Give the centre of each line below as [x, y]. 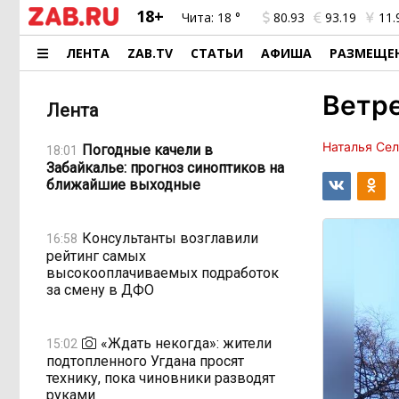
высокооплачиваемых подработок [163, 273]
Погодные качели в [147, 150]
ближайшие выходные [123, 185]
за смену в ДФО [100, 290]
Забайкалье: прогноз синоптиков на [165, 168]
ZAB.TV [151, 53]
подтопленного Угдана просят [145, 361]
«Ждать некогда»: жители [186, 343]
